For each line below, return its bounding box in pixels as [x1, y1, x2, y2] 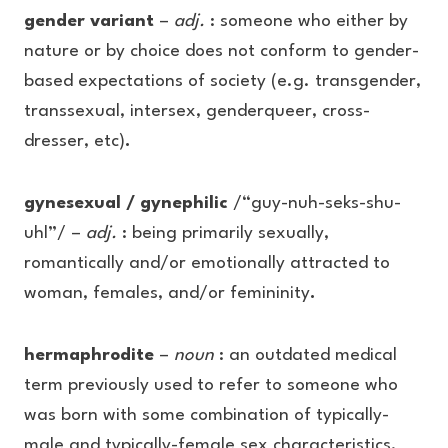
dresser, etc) [24, 133, 125, 150]
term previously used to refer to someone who [24, 377, 398, 394]
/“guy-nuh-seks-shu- [228, 195, 401, 212]
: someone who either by [205, 13, 408, 30]
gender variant [24, 13, 159, 30]
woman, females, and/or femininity [24, 285, 310, 302]
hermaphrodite [24, 347, 154, 364]
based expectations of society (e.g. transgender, [24, 73, 421, 90]
